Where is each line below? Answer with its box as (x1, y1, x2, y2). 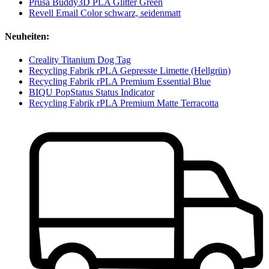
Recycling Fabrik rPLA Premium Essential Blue (29, 76, 211, 87)
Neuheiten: (5, 31, 49, 42)
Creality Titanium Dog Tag (29, 55, 131, 65)
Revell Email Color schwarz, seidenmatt (29, 7, 181, 18)
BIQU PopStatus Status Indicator (29, 87, 154, 98)
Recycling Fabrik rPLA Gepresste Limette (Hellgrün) (29, 65, 231, 76)
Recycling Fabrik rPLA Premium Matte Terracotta (29, 98, 219, 109)
